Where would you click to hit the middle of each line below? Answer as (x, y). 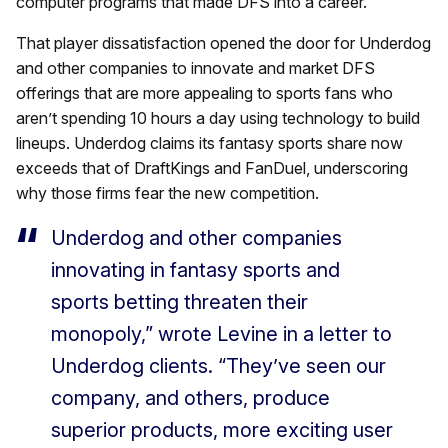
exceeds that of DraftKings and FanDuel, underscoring (212, 168)
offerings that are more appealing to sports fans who (204, 93)
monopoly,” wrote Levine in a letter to (221, 334)
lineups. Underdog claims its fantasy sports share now (209, 143)
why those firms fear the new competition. (167, 193)
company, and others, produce (190, 398)
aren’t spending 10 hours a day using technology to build (218, 118)
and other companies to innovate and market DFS (195, 68)
